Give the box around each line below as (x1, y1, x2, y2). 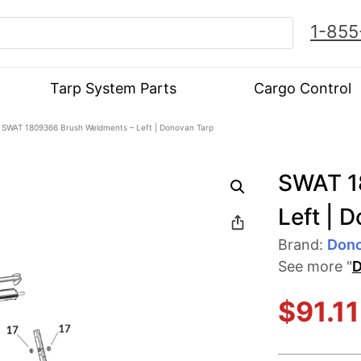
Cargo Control (254, 79, 352, 97)
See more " (277, 257, 352, 275)
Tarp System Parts (49, 79, 176, 97)
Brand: (277, 235, 327, 253)
